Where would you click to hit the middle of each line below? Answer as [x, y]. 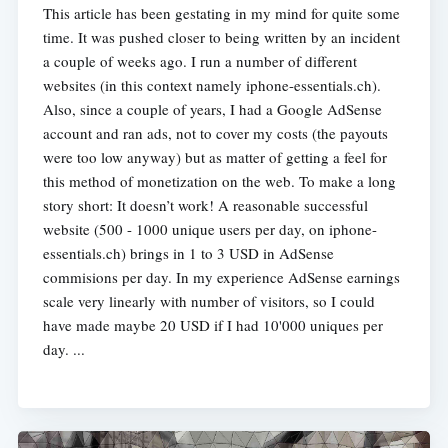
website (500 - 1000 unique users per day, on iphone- [209, 228]
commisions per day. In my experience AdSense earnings [221, 276]
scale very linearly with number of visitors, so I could [208, 300]
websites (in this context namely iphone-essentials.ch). [211, 84]
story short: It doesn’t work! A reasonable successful [205, 204]
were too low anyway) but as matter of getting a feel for [214, 156]
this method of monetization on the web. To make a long [219, 180]
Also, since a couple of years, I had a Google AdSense [212, 108]
